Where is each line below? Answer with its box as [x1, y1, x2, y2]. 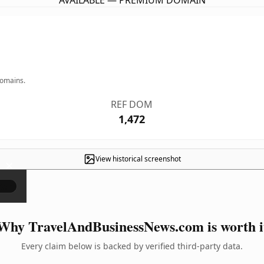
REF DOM [111, 98, 153, 111]
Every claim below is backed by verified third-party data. [21, 240, 243, 252]
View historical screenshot [95, 154, 181, 164]
